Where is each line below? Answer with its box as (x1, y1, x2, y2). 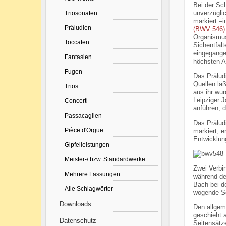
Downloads (59, 200, 91, 208)
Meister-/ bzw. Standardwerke (64, 156, 145, 162)
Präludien (64, 24, 91, 31)
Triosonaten (64, 10, 97, 16)
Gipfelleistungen (64, 141, 109, 148)
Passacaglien (64, 112, 102, 119)
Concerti (64, 97, 88, 104)
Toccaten (64, 39, 89, 45)
